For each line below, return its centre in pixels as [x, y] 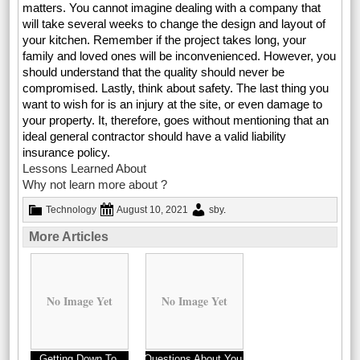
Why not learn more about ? [95, 184]
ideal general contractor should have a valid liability [155, 136]
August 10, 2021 [153, 210]
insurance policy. [67, 152]
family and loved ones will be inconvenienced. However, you [180, 56]
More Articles [69, 237]
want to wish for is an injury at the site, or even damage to [173, 104]
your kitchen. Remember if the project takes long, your [165, 40]
